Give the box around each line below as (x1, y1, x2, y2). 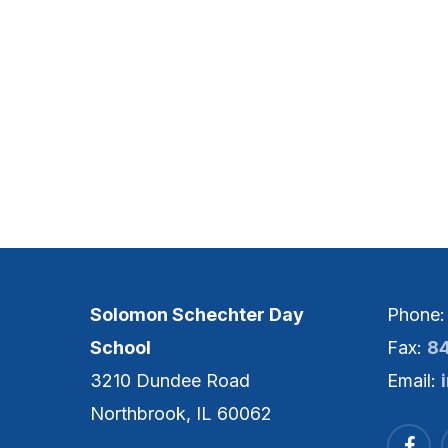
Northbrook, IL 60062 (90, 403, 273, 425)
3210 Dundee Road (90, 370, 251, 392)
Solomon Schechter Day (90, 304, 305, 326)
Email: (387, 370, 442, 392)
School (90, 337, 152, 359)
